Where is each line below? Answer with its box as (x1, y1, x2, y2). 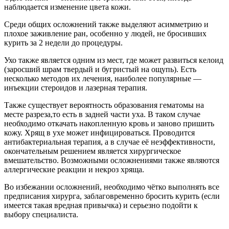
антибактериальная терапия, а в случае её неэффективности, (4, 137, 215, 146)
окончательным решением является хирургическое (4, 146, 181, 155)
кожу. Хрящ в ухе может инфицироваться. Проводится (4, 128, 195, 137)
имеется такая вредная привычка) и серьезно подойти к (4, 200, 198, 210)
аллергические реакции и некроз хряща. (4, 165, 144, 174)
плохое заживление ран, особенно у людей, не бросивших (4, 29, 207, 38)
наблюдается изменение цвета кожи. (4, 2, 131, 11)
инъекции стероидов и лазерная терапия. (4, 83, 147, 92)
